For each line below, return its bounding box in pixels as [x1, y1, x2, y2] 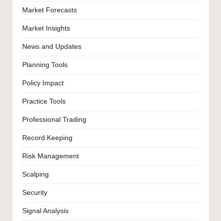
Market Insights [22, 25, 70, 33]
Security [22, 189, 47, 197]
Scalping [22, 171, 49, 179]
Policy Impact [22, 79, 64, 87]
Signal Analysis [22, 207, 69, 215]
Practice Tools [22, 98, 66, 106]
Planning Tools [22, 61, 68, 69]
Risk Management [22, 152, 79, 160]
